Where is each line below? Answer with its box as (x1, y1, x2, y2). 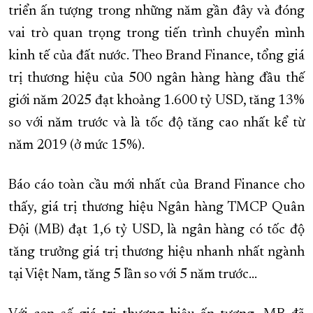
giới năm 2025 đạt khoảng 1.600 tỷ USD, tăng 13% (8, 94, 305, 108)
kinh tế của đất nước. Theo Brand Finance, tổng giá (8, 49, 305, 64)
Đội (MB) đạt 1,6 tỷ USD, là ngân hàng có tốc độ (8, 223, 305, 238)
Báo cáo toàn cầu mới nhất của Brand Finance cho (8, 178, 305, 193)
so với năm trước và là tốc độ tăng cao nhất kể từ (8, 116, 305, 131)
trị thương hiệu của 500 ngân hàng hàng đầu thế (8, 71, 305, 86)
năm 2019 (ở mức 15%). (8, 138, 145, 153)
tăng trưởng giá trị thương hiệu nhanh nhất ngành (8, 245, 305, 260)
